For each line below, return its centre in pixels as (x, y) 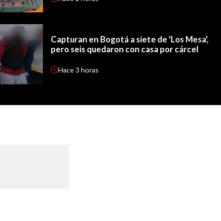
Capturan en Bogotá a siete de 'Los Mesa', (130, 39)
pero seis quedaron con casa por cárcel (125, 49)
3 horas (87, 70)
